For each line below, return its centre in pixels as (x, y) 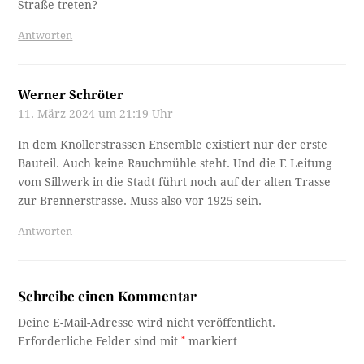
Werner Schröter (71, 95)
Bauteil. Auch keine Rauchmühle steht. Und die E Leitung (175, 164)
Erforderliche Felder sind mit (100, 342)
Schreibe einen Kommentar (108, 296)
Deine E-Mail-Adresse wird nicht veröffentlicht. (147, 323)
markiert (212, 342)
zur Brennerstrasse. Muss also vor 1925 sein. (140, 201)
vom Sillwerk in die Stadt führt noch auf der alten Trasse (175, 182)
